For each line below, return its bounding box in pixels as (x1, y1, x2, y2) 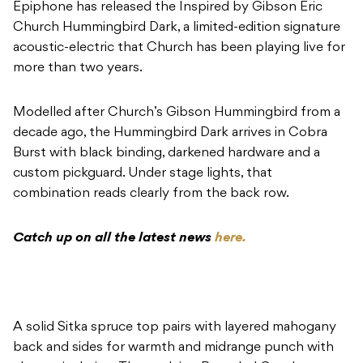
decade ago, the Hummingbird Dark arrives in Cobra (13, 126, 327, 140)
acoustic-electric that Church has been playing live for (13, 41, 345, 55)
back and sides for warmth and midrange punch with (13, 341, 334, 355)
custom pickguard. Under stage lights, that (13, 167, 272, 181)
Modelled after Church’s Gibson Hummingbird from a (13, 106, 340, 120)
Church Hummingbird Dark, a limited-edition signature (13, 21, 340, 35)
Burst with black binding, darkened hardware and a (13, 147, 320, 160)
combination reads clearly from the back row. (13, 187, 289, 201)
